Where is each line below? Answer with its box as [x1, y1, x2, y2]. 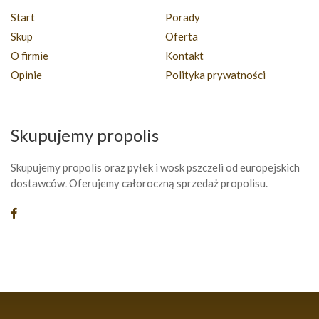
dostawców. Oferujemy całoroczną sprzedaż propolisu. [11, 176, 268, 189]
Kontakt [165, 48, 204, 62]
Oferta [165, 29, 198, 43]
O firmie [11, 48, 48, 62]
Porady [165, 10, 200, 23]
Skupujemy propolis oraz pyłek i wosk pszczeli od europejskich [11, 160, 300, 174]
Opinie [11, 68, 42, 81]
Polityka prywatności [165, 68, 266, 81]
